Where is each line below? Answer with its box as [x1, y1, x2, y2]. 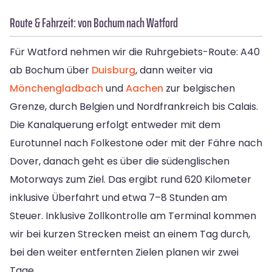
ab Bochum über [10, 63, 92, 78]
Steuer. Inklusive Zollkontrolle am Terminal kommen [10, 209, 256, 223]
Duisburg [92, 63, 135, 78]
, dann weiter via [135, 63, 212, 78]
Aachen [126, 81, 163, 96]
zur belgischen [163, 81, 235, 96]
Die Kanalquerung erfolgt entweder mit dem [10, 118, 220, 132]
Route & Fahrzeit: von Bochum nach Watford [10, 13, 178, 33]
